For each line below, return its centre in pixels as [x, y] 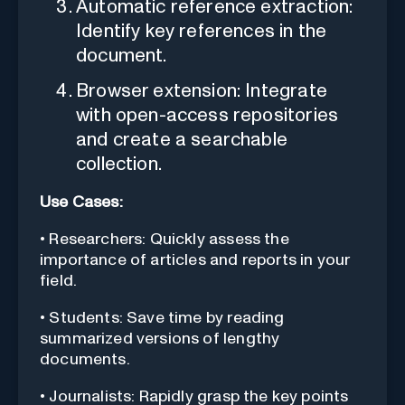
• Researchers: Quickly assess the [165, 239]
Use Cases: [81, 202]
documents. [85, 359]
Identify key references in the [202, 31]
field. [59, 281]
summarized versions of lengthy [160, 339]
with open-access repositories [207, 115]
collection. [119, 164]
